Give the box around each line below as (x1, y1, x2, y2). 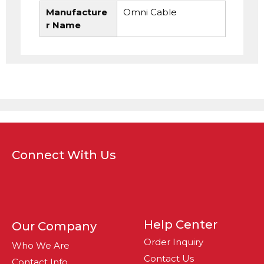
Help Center (144, 217, 217, 232)
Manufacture (46, 6, 107, 18)
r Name (46, 19, 81, 31)
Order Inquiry (144, 236, 203, 247)
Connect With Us (12, 148, 116, 162)
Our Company (12, 219, 97, 233)
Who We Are (12, 240, 70, 251)
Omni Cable (123, 6, 177, 18)
